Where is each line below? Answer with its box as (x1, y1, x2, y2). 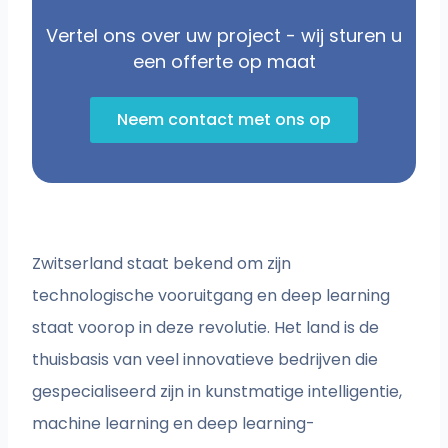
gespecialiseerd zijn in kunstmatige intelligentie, (32, 380, 403, 404)
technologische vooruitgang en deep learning (32, 284, 391, 308)
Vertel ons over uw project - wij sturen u (46, 23, 402, 49)
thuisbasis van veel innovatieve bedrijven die (32, 348, 379, 372)
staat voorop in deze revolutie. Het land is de (32, 316, 380, 340)
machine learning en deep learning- (32, 412, 316, 436)
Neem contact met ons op (117, 108, 331, 132)
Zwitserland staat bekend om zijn (32, 252, 292, 276)
